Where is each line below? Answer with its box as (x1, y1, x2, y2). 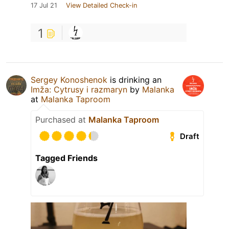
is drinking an (107, 75, 162, 85)
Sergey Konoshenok (31, 75, 107, 85)
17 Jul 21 (31, 2, 57, 10)
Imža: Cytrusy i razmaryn (31, 84, 127, 95)
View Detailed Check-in (66, 2, 137, 10)
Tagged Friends (35, 153, 98, 164)
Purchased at (35, 114, 88, 125)
